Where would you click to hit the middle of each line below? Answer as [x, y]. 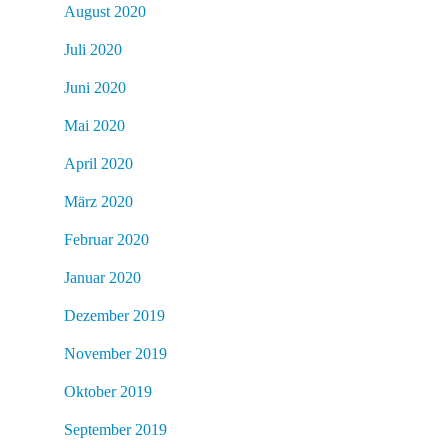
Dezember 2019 [114, 315]
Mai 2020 [94, 125]
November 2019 [115, 353]
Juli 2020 [93, 49]
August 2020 [105, 11]
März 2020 [98, 201]
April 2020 [98, 163]
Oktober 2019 [108, 391]
